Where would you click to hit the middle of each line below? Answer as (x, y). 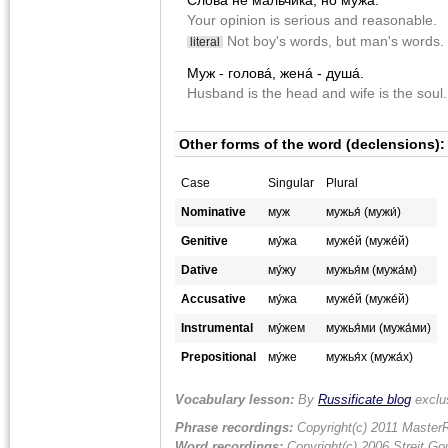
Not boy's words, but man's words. (333, 41)
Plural (342, 183)
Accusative (213, 299)
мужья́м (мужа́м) (371, 270)
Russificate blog (364, 400)
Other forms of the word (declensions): (310, 144)
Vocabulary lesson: (234, 400)
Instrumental (217, 328)
